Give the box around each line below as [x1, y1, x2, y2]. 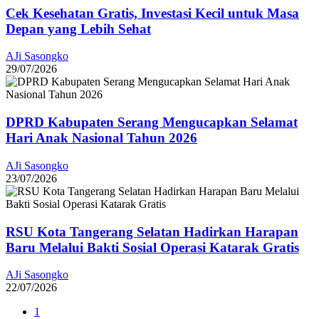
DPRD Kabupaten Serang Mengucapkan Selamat [6, 115, 298, 130]
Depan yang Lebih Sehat [6, 21, 151, 36]
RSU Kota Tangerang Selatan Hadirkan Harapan [6, 224, 298, 239]
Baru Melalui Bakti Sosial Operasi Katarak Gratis [6, 239, 299, 255]
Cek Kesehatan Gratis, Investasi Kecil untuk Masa [6, 5, 299, 21]
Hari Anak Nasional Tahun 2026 [6, 130, 197, 146]
